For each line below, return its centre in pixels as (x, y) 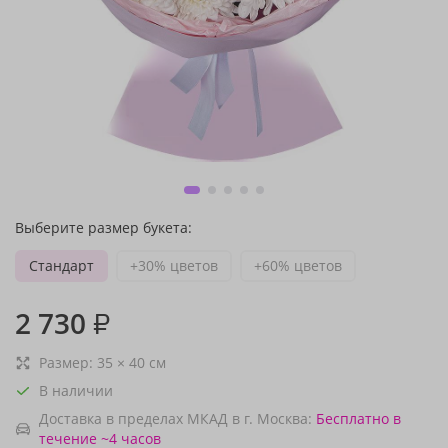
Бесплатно (352, 418)
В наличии (76, 390)
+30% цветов (174, 265)
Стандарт (61, 265)
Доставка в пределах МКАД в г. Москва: (175, 418)
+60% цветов (298, 265)
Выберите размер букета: (103, 227)
